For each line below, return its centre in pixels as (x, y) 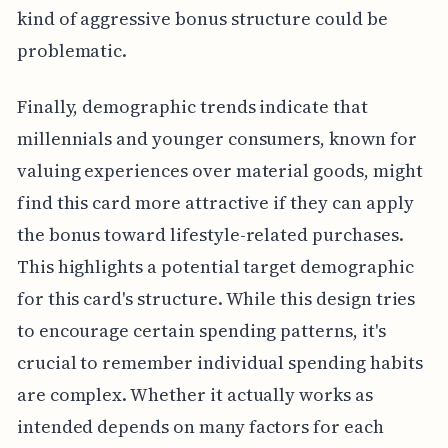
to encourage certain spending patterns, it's (201, 330)
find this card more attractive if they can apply (215, 202)
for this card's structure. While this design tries (216, 298)
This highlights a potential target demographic (215, 266)
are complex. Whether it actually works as (194, 394)
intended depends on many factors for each (200, 426)
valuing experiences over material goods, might (219, 170)
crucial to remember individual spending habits (219, 362)
